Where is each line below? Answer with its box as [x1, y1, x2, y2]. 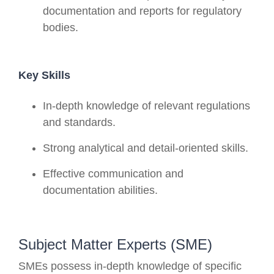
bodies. [43, 21, 78, 34]
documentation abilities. [43, 183, 158, 196]
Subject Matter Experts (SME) [18, 235, 212, 253]
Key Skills [18, 68, 70, 81]
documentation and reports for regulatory [43, 4, 242, 17]
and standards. [43, 116, 116, 128]
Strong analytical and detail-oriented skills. [43, 141, 248, 154]
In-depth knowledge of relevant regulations [43, 99, 250, 112]
